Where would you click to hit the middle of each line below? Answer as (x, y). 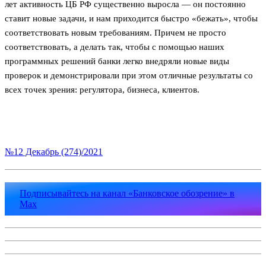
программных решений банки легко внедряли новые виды (117, 61)
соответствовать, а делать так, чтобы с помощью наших (115, 47)
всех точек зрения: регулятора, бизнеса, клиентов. (102, 89)
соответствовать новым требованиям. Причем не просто (115, 32)
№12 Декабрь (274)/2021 (54, 151)
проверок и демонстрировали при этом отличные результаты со (129, 75)
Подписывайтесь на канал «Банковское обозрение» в (127, 193)
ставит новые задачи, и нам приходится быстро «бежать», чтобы (131, 18)
